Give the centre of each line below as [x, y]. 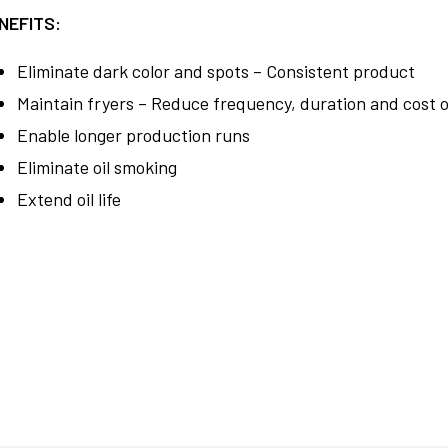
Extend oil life [68, 198]
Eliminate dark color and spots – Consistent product [215, 70]
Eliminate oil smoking [96, 166]
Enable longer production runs [133, 134]
